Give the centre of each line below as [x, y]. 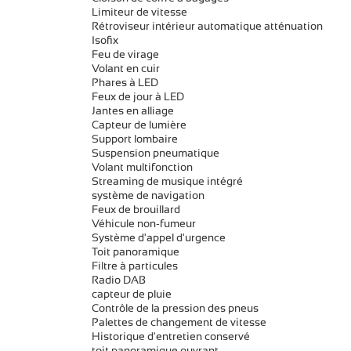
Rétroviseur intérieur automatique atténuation [207, 26]
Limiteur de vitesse [139, 12]
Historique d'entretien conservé [171, 337]
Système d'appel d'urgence [159, 238]
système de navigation [148, 195]
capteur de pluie [132, 294]
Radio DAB [119, 280]
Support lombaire [135, 139]
